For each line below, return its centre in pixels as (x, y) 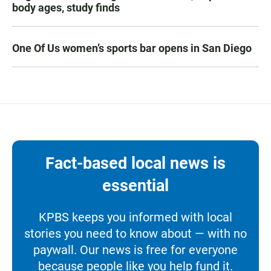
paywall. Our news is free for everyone (135, 250)
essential (135, 185)
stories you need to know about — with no (135, 233)
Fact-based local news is (135, 163)
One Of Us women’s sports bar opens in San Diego (132, 48)
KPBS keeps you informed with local (135, 217)
